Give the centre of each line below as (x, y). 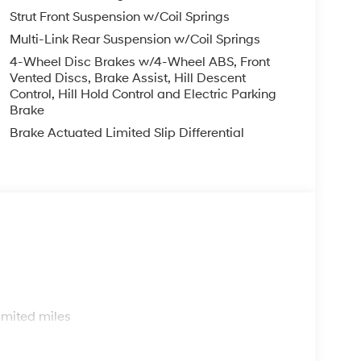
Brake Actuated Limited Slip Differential (127, 133)
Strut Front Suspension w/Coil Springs (119, 17)
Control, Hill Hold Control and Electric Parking (143, 94)
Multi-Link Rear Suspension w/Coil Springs (135, 39)
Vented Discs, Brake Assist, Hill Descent (127, 78)
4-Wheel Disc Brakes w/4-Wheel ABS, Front (139, 62)
